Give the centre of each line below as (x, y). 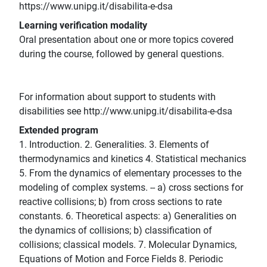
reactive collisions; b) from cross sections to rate (120, 202)
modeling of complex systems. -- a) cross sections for (131, 188)
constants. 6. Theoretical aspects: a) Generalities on (128, 216)
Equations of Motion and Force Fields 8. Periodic (121, 259)
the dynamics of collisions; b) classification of (116, 231)
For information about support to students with (117, 97)
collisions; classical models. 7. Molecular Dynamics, (128, 245)
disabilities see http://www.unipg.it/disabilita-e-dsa (126, 111)
